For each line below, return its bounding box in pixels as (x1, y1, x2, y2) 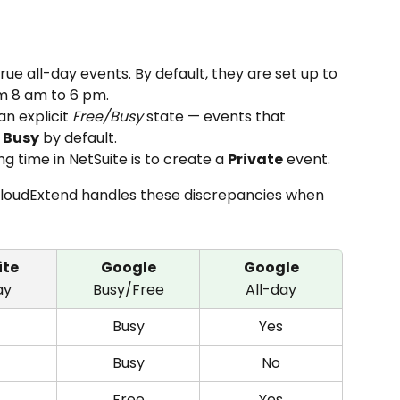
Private (228, 148, 283, 170)
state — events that (143, 105, 289, 127)
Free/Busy (72, 105, 143, 127)
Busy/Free (92, 279, 164, 300)
